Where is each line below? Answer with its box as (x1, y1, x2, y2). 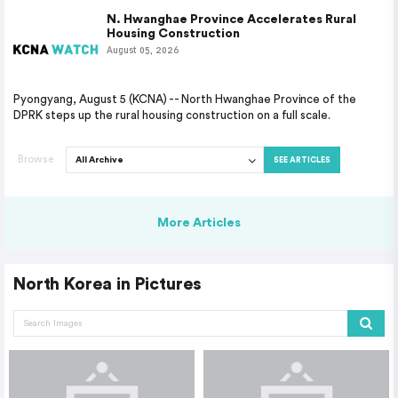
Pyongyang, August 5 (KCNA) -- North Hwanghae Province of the (13, 93, 357, 105)
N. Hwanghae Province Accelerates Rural (107, 13, 356, 26)
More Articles (156, 217, 242, 229)
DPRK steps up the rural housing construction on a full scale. (13, 109, 331, 121)
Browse (18, 154, 53, 164)
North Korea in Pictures (13, 276, 202, 293)
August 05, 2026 (107, 44, 179, 55)
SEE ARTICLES (289, 155, 330, 164)
